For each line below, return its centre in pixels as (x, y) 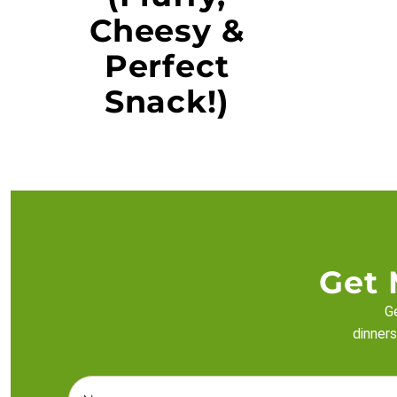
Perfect (167, 66)
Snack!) (167, 101)
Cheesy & (167, 31)
